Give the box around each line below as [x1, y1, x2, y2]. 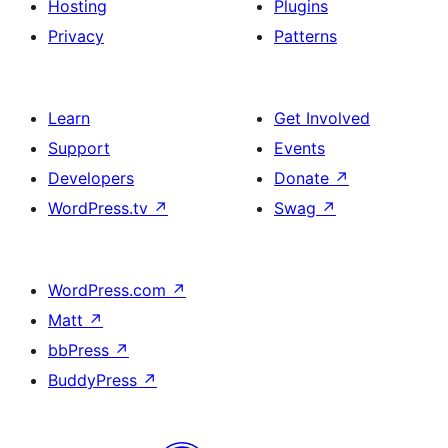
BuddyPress [48, 370, 142, 390]
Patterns [274, 26, 337, 46]
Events [274, 138, 325, 158]
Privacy [48, 26, 104, 46]
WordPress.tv [48, 198, 153, 218]
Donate [274, 168, 334, 188]
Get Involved [274, 108, 370, 128]
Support [48, 138, 110, 158]
